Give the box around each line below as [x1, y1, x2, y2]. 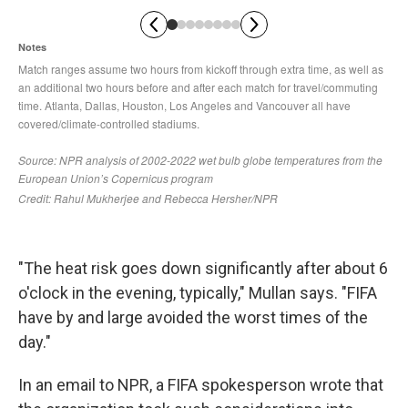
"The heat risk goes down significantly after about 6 [18, 259, 388, 278]
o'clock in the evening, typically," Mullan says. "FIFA [18, 283, 377, 302]
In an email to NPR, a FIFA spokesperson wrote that [18, 375, 383, 394]
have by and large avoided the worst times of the [18, 308, 368, 327]
